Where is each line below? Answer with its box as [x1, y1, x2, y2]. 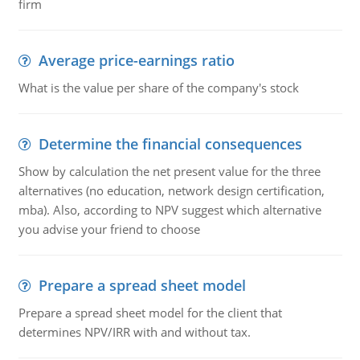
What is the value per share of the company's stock [18, 80, 299, 96]
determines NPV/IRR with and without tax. [18, 324, 251, 340]
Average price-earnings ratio [38, 51, 235, 70]
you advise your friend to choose [18, 221, 200, 237]
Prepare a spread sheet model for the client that [18, 305, 282, 321]
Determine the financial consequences [38, 134, 302, 153]
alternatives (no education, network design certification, [18, 182, 325, 198]
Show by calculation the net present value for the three [18, 163, 321, 179]
